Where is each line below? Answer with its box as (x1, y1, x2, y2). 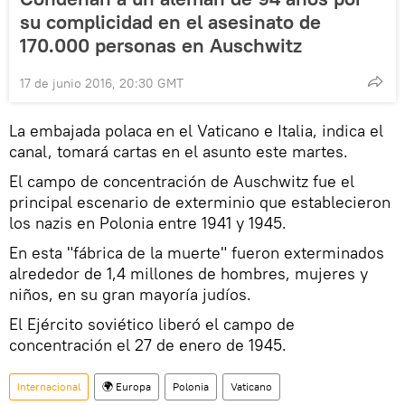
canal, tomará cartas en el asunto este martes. (9, 140, 348, 162)
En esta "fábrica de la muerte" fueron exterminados (9, 241, 384, 263)
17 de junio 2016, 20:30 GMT (20, 74, 184, 91)
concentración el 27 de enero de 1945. (9, 334, 287, 355)
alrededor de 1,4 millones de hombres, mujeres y (9, 262, 368, 284)
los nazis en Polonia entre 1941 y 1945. (9, 212, 287, 233)
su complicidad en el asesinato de (20, 8, 321, 34)
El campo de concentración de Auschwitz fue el (9, 170, 354, 192)
